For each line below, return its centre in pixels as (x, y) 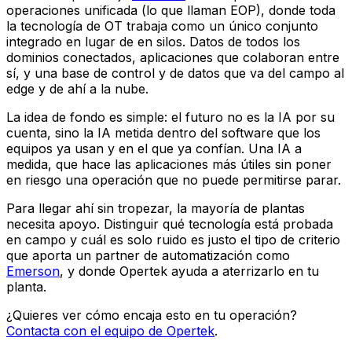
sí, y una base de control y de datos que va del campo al (175, 73)
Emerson (33, 271)
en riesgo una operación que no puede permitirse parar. (174, 180)
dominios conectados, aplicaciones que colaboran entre (173, 57)
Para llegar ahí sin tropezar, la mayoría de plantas (156, 208)
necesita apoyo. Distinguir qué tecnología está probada (170, 224)
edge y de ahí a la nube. (77, 88)
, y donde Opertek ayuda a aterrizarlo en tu (189, 271)
